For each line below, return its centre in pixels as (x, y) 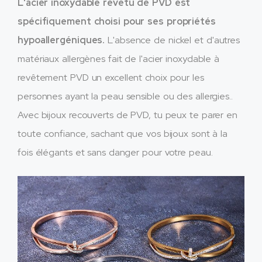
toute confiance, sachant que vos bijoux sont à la (123, 133)
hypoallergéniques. (63, 40)
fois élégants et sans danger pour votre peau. (115, 152)
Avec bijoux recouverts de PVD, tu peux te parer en (127, 115)
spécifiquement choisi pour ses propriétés (117, 21)
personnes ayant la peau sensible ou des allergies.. (125, 96)
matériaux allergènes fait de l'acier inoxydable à (119, 58)
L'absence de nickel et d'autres (174, 40)
